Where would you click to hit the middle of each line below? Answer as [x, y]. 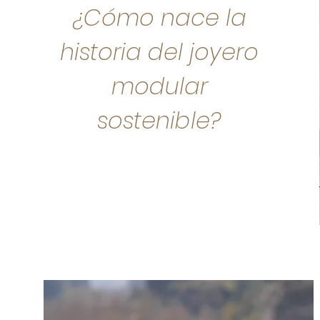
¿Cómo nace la [159, 17]
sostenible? [160, 120]
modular [159, 86]
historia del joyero [160, 52]
